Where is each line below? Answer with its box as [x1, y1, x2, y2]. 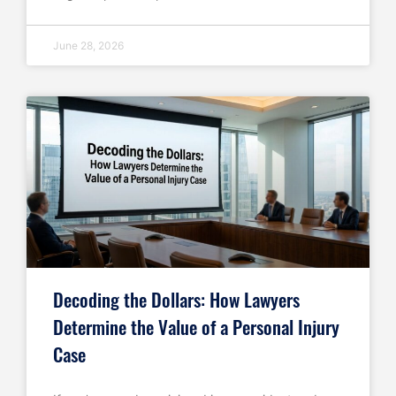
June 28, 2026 [53, 38, 124, 52]
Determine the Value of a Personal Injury [53, 312, 339, 340]
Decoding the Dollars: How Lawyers [53, 285, 300, 313]
